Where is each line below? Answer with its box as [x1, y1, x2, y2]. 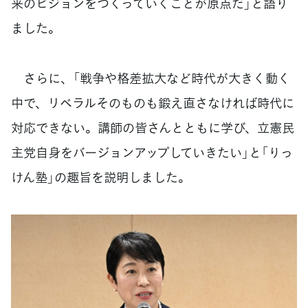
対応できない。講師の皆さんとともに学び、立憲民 [11, 118, 294, 137]
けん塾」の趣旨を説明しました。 [11, 167, 190, 186]
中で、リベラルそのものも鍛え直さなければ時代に [11, 93, 294, 112]
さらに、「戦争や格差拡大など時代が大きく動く [11, 68, 290, 87]
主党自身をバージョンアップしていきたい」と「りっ [11, 142, 293, 162]
